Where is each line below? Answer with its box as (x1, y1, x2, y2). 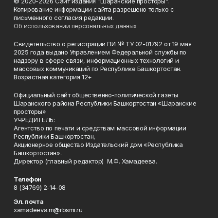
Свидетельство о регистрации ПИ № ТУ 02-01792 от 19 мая (14, 39, 192, 48)
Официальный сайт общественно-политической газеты (14, 91, 178, 99)
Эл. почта (14, 197, 44, 205)
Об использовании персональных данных (14, 21, 137, 30)
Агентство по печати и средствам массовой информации (14, 124, 186, 132)
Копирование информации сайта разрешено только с (14, 5, 174, 13)
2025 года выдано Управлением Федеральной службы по (14, 48, 186, 56)
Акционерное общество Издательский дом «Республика (14, 140, 183, 148)
